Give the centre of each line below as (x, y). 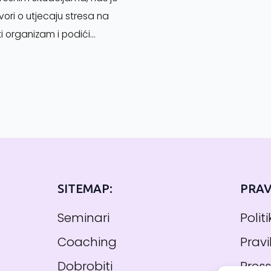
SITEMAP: (85, 188)
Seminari (83, 218)
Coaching (87, 242)
